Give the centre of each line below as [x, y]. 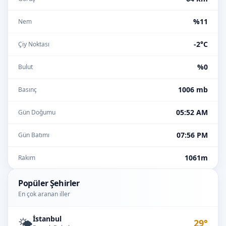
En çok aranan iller [44, 194]
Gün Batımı [34, 135]
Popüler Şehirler [49, 183]
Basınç [27, 90]
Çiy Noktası [34, 44]
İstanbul [47, 219]
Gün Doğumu [37, 112]
